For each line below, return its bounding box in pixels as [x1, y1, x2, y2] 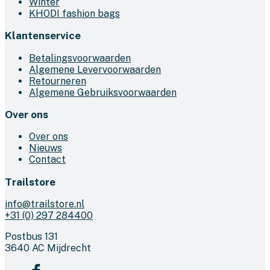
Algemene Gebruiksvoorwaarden [29, 86, 177, 98]
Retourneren [29, 75, 86, 87]
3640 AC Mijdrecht [5, 242, 91, 254]
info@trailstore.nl [5, 198, 84, 210]
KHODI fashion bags [29, 7, 120, 19]
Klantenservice [5, 30, 81, 42]
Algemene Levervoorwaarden [29, 63, 161, 75]
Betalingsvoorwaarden [29, 52, 131, 64]
